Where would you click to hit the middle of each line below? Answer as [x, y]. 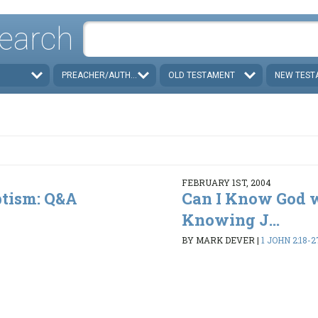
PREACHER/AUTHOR [102, 75]
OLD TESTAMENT [202, 75]
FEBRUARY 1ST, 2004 [226, 182]
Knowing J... [230, 219]
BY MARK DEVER [218, 240]
